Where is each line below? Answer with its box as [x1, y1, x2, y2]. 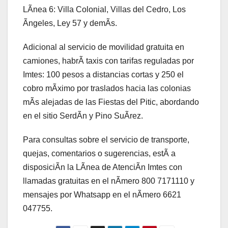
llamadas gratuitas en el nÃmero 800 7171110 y [23, 177, 194, 186]
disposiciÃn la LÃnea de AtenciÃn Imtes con [23, 163, 182, 172]
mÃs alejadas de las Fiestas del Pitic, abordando [23, 98, 199, 107]
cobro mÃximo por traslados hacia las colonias [23, 84, 191, 93]
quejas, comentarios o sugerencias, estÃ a [23, 149, 176, 158]
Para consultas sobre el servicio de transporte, [23, 135, 189, 145]
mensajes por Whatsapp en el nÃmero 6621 [23, 190, 181, 199]
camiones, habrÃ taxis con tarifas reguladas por [23, 56, 194, 66]
